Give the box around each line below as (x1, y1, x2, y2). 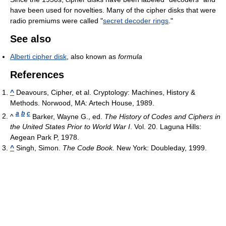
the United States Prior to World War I (10, 123, 130, 131)
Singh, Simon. (14, 144, 63, 152)
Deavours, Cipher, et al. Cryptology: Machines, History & (14, 88, 195, 96)
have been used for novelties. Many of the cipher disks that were (10, 6, 216, 14)
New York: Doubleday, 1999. (115, 144, 207, 152)
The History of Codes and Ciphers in (104, 112, 220, 121)
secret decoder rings (103, 16, 168, 25)
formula (118, 52, 142, 61)
